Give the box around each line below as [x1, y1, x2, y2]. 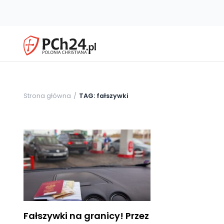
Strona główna [23, 91, 71, 100]
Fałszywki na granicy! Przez [23, 209, 149, 222]
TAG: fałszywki [79, 91, 128, 100]
